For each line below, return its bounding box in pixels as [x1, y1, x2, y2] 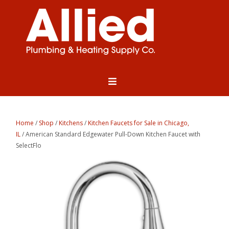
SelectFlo [16, 141, 42, 150]
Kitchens [59, 119, 83, 128]
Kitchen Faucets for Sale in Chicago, [88, 119, 190, 128]
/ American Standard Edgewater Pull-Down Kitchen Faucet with [20, 130, 201, 139]
